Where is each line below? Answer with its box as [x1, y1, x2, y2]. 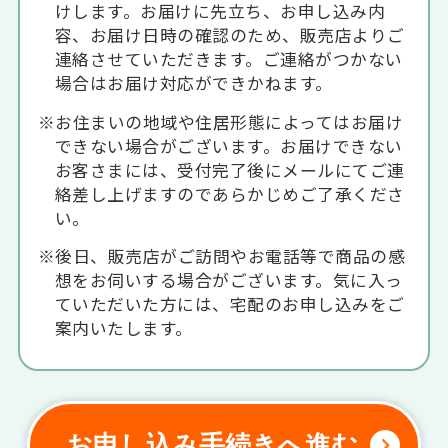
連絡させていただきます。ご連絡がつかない [54, 47, 403, 72]
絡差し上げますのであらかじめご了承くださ [54, 181, 405, 206]
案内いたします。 [54, 316, 193, 341]
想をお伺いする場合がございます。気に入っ [54, 268, 403, 293]
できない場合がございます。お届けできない [54, 133, 403, 158]
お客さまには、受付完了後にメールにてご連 [54, 157, 405, 182]
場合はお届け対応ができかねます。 [54, 71, 333, 96]
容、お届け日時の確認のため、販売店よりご [54, 23, 405, 48]
